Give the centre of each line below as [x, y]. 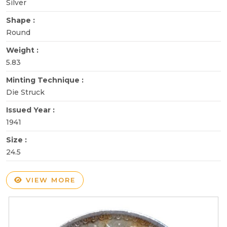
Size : [17, 140]
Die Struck [25, 92]
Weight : [23, 50]
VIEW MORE [49, 180]
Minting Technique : [46, 80]
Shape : [22, 20]
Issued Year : [31, 110]
